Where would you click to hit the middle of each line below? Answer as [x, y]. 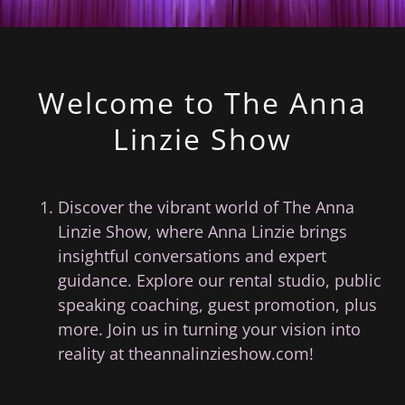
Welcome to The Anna [202, 103]
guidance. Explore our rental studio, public [220, 281]
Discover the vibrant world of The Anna [206, 207]
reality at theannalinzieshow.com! [186, 354]
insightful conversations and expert [192, 256]
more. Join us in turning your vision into [209, 330]
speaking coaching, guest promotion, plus [217, 305]
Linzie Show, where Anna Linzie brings [202, 232]
